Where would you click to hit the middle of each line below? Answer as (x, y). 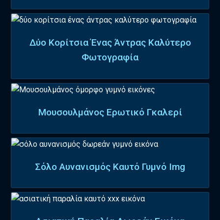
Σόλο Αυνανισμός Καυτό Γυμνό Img (110, 167)
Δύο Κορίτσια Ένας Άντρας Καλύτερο (110, 43)
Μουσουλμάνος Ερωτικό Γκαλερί (110, 112)
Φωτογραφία (110, 57)
